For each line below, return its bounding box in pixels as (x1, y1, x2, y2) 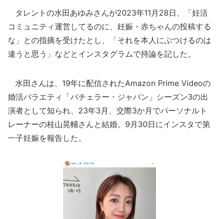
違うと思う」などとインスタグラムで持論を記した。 (8, 49, 196, 59)
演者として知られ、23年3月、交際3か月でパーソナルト (8, 106, 207, 115)
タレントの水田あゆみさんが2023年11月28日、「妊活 (8, 8, 208, 18)
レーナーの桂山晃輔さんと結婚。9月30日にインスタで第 (8, 119, 210, 129)
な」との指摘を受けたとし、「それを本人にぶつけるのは (8, 35, 211, 45)
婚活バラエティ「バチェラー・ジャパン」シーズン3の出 (8, 92, 208, 102)
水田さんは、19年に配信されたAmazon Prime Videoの (8, 78, 211, 88)
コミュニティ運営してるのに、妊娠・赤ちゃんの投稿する (8, 22, 211, 31)
